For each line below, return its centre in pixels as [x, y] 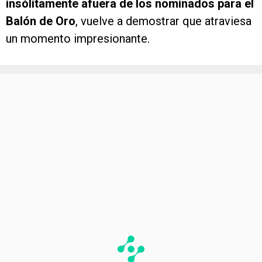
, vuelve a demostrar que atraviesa [163, 21]
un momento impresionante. [78, 39]
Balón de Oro [41, 21]
